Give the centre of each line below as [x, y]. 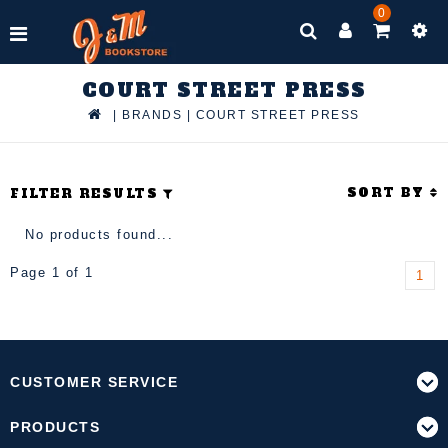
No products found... [99, 234]
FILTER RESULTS [84, 193]
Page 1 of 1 [52, 272]
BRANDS [152, 115]
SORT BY [388, 192]
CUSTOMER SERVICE [94, 382]
